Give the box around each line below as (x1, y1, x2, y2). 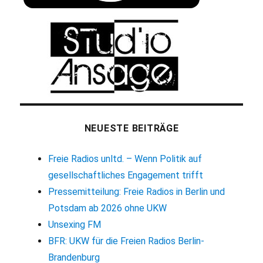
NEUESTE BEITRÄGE (84, 122, 179, 134)
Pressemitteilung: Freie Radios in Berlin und (48, 186, 225, 197)
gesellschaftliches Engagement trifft (48, 169, 203, 181)
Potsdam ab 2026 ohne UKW (48, 202, 167, 214)
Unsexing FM (48, 218, 101, 230)
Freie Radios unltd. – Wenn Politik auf (48, 153, 202, 164)
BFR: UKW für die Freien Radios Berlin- (48, 235, 204, 247)
